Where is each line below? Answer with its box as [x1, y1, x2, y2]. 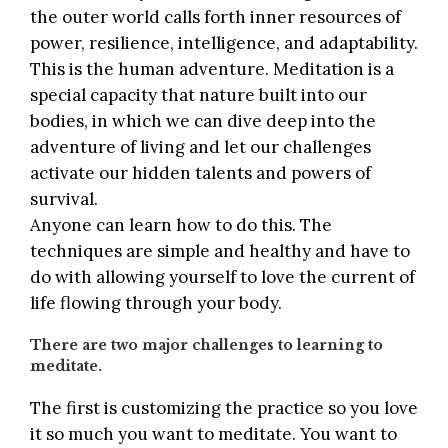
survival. [30, 188, 98, 211]
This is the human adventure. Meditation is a [30, 58, 394, 81]
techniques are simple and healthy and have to [30, 240, 410, 263]
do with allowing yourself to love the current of [30, 266, 415, 289]
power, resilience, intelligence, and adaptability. [30, 32, 418, 55]
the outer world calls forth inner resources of [30, 6, 401, 29]
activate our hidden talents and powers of [30, 162, 371, 185]
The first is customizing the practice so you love [30, 397, 418, 420]
